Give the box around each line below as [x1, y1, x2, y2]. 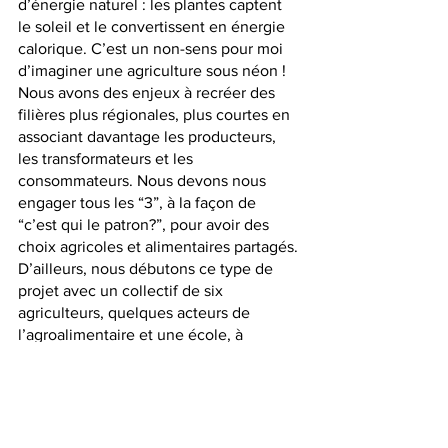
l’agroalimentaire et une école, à [18, 326, 247, 344]
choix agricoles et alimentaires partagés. [18, 238, 302, 256]
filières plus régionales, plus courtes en [18, 106, 294, 124]
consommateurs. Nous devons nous [18, 172, 270, 190]
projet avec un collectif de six [18, 282, 227, 300]
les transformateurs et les [18, 150, 197, 168]
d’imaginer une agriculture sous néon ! [18, 62, 290, 80]
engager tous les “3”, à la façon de [18, 194, 260, 212]
